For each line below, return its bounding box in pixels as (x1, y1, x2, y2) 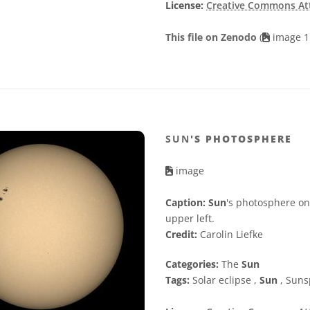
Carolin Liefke (197, 228, 263, 241)
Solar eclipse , (190, 273, 259, 287)
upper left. (165, 212, 215, 226)
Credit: (165, 228, 197, 241)
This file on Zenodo (165, 30, 259, 44)
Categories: (165, 257, 219, 271)
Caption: (165, 196, 206, 210)
